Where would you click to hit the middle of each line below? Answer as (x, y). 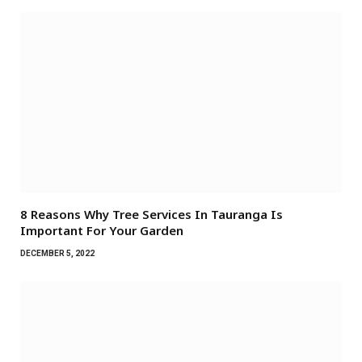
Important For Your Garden (102, 231)
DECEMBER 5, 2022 (57, 254)
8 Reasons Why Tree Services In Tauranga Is (152, 215)
